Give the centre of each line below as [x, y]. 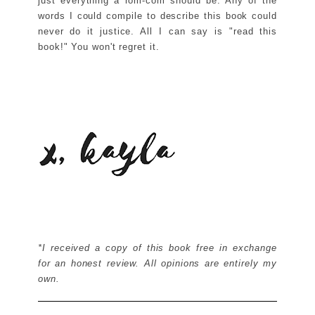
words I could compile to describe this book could [157, 15]
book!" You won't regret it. [99, 46]
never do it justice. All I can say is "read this [157, 31]
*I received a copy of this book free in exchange [157, 247]
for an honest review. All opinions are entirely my [157, 263]
